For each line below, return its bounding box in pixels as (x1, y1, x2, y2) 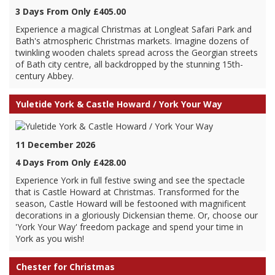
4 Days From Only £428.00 (15, 157, 126, 168)
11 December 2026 (15, 139, 95, 150)
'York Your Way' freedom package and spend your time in (15, 221, 243, 233)
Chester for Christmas (16, 261, 115, 273)
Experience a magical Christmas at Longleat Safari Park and (15, 23, 252, 35)
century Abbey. (15, 70, 74, 82)
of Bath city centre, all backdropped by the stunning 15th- (15, 58, 243, 70)
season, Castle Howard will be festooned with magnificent (15, 198, 246, 209)
